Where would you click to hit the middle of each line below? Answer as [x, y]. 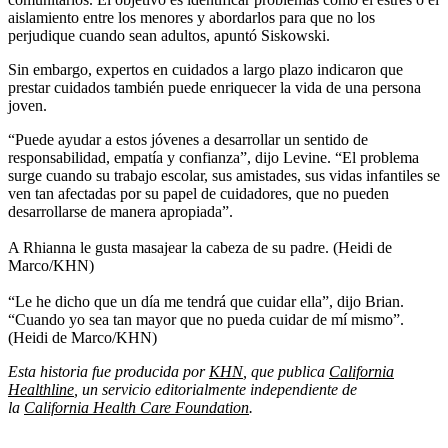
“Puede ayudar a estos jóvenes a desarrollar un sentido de [188, 140]
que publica [290, 372]
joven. [27, 106]
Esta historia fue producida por [108, 372]
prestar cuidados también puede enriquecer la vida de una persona [214, 88]
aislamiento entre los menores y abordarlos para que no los [191, 18]
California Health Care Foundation [136, 408]
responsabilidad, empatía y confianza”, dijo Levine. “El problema [213, 158]
